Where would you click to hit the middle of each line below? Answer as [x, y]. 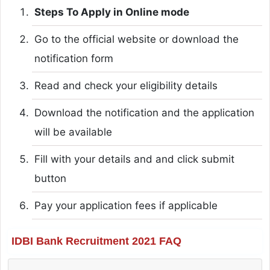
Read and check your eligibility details [126, 85]
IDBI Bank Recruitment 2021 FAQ [96, 241]
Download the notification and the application [144, 112]
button [50, 178]
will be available [73, 132]
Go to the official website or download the [136, 39]
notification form [74, 58]
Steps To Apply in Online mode [111, 12]
